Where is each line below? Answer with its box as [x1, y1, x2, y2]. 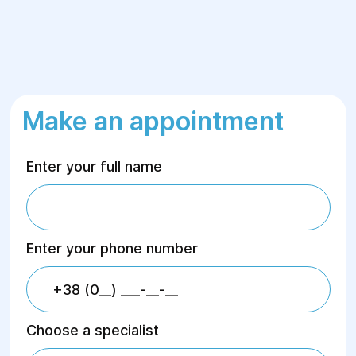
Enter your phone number [25, 240, 198, 257]
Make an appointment [21, 106, 284, 137]
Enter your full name [25, 158, 162, 175]
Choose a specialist [25, 322, 159, 339]
